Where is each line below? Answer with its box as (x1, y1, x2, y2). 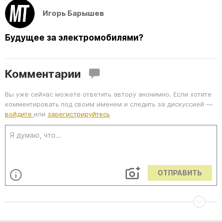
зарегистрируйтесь (48, 110, 110, 118)
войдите (5, 110, 34, 118)
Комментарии (5, 67, 81, 80)
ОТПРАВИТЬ (158, 168, 202, 177)
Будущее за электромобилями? (5, 33, 143, 43)
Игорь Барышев (43, 8, 104, 18)
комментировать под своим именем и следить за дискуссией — (5, 100, 213, 109)
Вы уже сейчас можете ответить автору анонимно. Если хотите (5, 90, 212, 99)
